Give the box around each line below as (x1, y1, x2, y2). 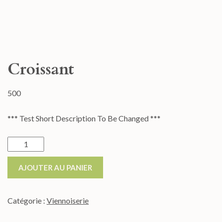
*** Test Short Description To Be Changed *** (7, 113, 161, 123)
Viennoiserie (47, 196, 89, 206)
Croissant (7, 58, 74, 80)
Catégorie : (7, 196, 47, 206)
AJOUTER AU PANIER (18, 163, 92, 172)
